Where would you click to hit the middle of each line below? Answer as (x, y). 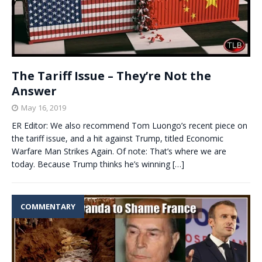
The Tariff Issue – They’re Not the (111, 75)
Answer (34, 91)
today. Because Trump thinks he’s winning (92, 164)
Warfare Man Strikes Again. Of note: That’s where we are (119, 151)
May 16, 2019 (44, 107)
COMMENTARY (48, 206)
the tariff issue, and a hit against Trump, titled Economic (118, 138)
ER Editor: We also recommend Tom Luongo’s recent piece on (130, 125)
